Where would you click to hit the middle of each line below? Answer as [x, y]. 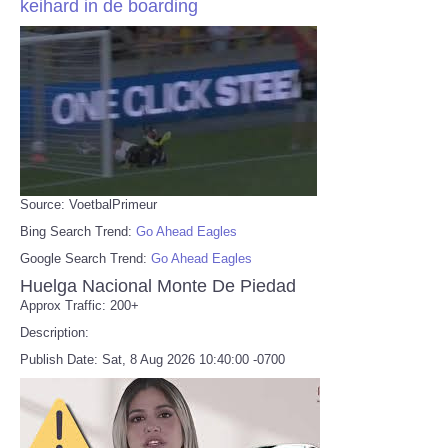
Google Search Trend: [85, 258]
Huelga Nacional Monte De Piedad [158, 285]
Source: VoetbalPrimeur [88, 204]
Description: [54, 332]
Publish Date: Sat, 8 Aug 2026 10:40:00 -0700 [152, 359]
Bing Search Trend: [78, 231]
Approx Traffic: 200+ [79, 305]
